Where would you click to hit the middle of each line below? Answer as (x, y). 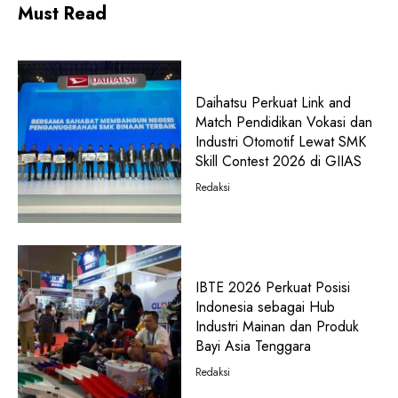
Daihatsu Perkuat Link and (273, 102)
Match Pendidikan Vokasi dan (283, 122)
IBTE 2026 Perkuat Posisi (272, 288)
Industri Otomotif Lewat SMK (280, 141)
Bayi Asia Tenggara (253, 346)
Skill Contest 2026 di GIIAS (278, 161)
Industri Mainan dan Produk (277, 327)
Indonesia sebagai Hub (265, 307)
